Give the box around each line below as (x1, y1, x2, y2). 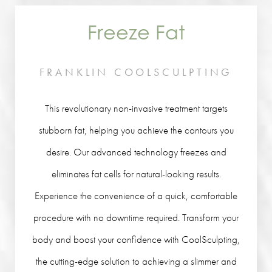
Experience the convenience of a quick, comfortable (35, 189, 237, 202)
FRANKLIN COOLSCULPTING (39, 65, 233, 79)
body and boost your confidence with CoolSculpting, (32, 233, 240, 246)
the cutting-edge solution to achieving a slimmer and (35, 254, 237, 268)
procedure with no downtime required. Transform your (33, 211, 239, 224)
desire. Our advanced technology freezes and (46, 145, 226, 158)
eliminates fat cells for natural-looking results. (51, 167, 221, 180)
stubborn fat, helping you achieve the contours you (38, 123, 234, 137)
